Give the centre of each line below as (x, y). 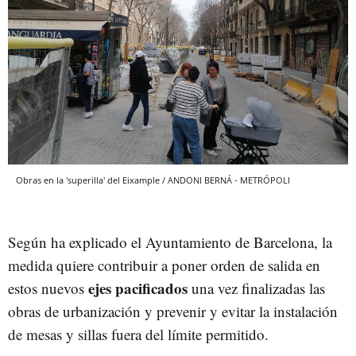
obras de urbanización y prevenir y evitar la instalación (173, 311)
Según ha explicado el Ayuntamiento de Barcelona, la (170, 242)
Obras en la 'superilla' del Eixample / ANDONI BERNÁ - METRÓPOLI (153, 180)
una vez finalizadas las (258, 288)
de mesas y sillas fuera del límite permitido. (138, 335)
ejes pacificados (138, 288)
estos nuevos (46, 288)
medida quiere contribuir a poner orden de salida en (164, 265)
